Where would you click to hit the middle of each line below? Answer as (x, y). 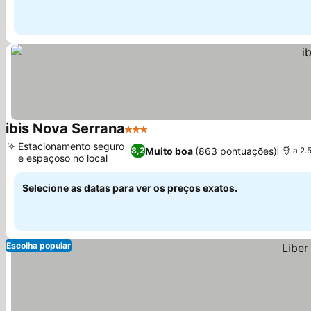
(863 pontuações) (236, 151)
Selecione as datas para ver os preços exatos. (130, 188)
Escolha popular (39, 245)
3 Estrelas (150, 136)
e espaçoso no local (63, 158)
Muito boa (169, 151)
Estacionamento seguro (71, 146)
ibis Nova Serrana (65, 128)
